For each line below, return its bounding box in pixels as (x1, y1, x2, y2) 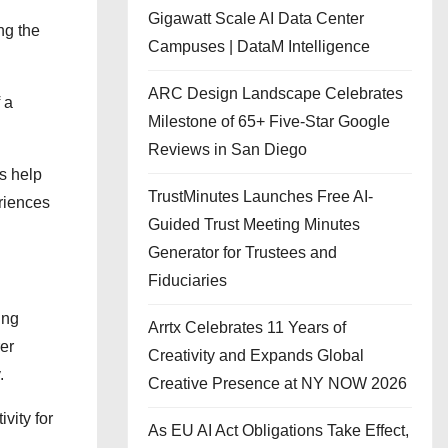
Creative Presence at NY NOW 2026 (148, 375, 407, 392)
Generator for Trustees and (148, 244, 337, 261)
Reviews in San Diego (148, 141, 307, 158)
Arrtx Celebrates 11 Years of (148, 319, 346, 336)
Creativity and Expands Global (148, 347, 364, 364)
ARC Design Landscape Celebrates (148, 85, 403, 102)
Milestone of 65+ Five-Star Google (148, 113, 390, 130)
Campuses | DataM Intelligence (148, 38, 370, 55)
